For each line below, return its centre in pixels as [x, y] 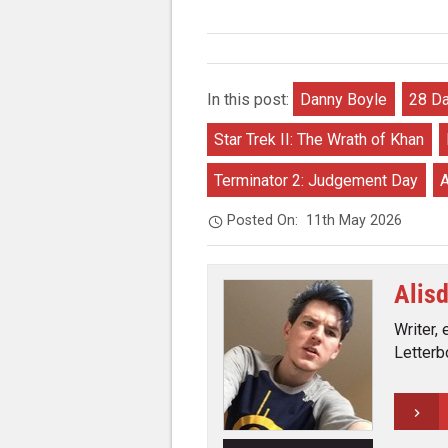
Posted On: [267, 221]
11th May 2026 [354, 221]
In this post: [250, 99]
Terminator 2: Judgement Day [316, 180]
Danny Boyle [344, 99]
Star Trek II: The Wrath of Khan [319, 140]
